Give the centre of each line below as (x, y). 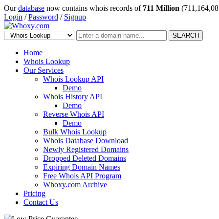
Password (43, 17)
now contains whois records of (94, 8)
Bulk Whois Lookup (75, 132)
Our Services (44, 70)
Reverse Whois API (74, 114)
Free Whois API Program (82, 176)
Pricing (34, 193)
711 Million (161, 8)
